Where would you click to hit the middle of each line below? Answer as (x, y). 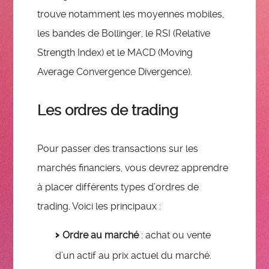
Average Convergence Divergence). (115, 72)
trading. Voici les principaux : (99, 207)
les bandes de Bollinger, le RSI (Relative (124, 34)
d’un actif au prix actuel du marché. (134, 256)
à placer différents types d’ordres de (118, 187)
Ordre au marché (101, 235)
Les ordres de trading (108, 111)
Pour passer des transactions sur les (118, 149)
